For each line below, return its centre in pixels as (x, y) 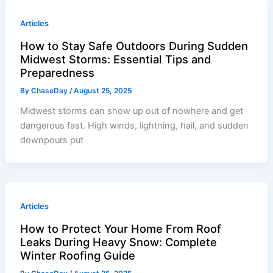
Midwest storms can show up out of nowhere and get (132, 111)
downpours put (52, 140)
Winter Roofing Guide (78, 256)
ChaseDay (51, 91)
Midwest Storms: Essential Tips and (116, 59)
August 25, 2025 (103, 91)
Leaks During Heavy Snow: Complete (119, 242)
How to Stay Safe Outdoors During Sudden (134, 46)
